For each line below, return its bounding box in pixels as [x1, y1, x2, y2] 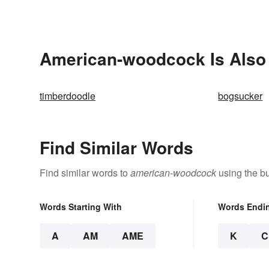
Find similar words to [40, 166, 130, 180]
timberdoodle [40, 89, 95, 103]
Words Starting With [40, 201, 122, 213]
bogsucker [218, 89, 263, 103]
